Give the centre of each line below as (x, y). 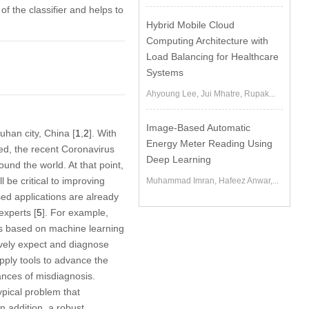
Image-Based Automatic (199, 128)
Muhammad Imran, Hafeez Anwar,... (213, 181)
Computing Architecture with (208, 41)
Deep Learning (179, 159)
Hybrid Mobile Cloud (191, 25)
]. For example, (75, 212)
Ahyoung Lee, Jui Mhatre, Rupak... (211, 94)
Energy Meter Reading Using (210, 143)
